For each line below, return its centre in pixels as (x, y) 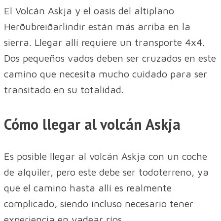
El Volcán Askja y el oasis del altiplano (89, 10)
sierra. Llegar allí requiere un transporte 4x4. (104, 42)
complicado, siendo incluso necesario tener (99, 203)
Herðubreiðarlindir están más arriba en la (97, 26)
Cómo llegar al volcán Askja (92, 124)
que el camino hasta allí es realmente (88, 187)
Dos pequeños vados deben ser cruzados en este (110, 58)
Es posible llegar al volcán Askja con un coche (106, 156)
